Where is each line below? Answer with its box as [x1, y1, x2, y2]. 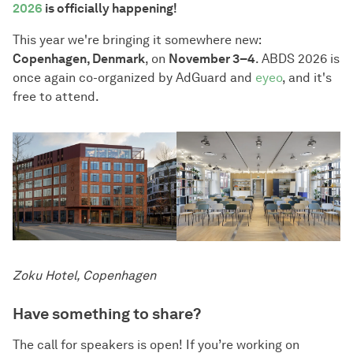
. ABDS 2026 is [255, 51, 340, 66]
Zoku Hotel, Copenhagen [13, 267, 156, 283]
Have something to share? [13, 303, 201, 323]
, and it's [282, 70, 332, 85]
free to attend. [13, 89, 99, 104]
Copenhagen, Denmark [13, 51, 145, 66]
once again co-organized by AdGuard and [13, 70, 255, 85]
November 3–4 [169, 51, 255, 66]
